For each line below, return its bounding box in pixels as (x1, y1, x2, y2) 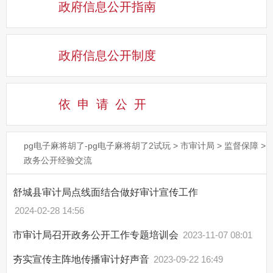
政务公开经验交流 (24, 155, 92, 166)
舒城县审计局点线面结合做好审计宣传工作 (13, 187, 198, 198)
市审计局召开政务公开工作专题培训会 (13, 230, 181, 241)
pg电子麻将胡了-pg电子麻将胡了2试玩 (24, 141, 171, 151)
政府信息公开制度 (58, 49, 156, 63)
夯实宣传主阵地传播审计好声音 (13, 254, 152, 265)
